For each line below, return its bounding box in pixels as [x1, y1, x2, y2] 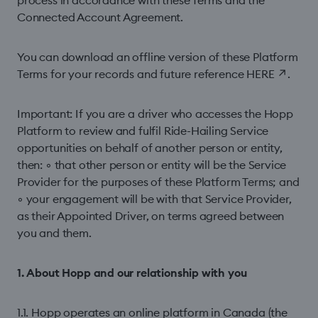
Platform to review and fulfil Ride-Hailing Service [17, 124, 269, 138]
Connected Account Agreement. [17, 10, 184, 24]
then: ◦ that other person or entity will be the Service [17, 158, 287, 172]
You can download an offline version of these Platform [17, 50, 298, 64]
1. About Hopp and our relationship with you [17, 265, 247, 280]
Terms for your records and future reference [17, 67, 247, 81]
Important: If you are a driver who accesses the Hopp [17, 106, 293, 121]
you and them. [17, 226, 92, 240]
